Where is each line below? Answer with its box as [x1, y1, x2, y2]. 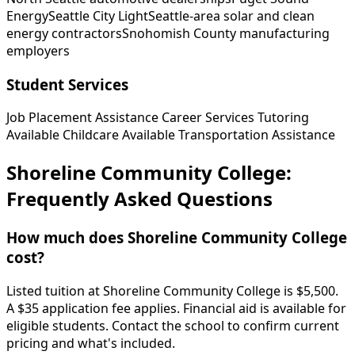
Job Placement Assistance [6, 109, 158, 127]
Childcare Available [63, 126, 175, 144]
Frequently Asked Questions [6, 185, 273, 212]
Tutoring [258, 109, 309, 127]
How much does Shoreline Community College [6, 227, 347, 248]
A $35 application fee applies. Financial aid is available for [6, 300, 346, 317]
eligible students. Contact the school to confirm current [6, 317, 339, 334]
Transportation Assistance [178, 126, 335, 144]
